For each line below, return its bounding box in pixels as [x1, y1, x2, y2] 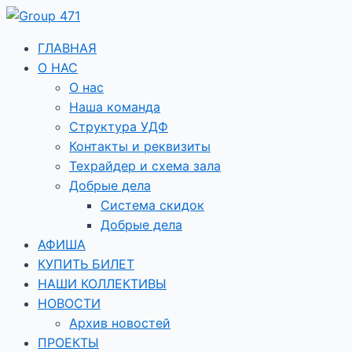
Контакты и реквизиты [69, 138, 211, 154]
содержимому [5, 40, 95, 56]
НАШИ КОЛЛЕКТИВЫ [38, 276, 167, 291]
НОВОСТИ [38, 295, 101, 311]
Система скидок [101, 197, 204, 213]
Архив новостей [69, 315, 170, 331]
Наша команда [69, 99, 160, 115]
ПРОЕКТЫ [38, 335, 99, 350]
